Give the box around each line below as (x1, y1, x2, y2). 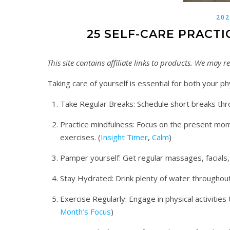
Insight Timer (101, 132, 148, 142)
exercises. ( (60, 132, 101, 142)
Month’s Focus (60, 206, 111, 217)
